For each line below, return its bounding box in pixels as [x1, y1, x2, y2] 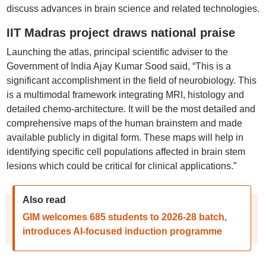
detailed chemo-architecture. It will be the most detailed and [6, 104, 255, 114]
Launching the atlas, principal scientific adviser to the [6, 47, 228, 57]
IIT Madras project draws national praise [6, 26, 235, 39]
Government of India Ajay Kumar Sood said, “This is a [6, 61, 231, 71]
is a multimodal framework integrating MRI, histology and [6, 90, 244, 100]
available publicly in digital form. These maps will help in [6, 132, 243, 142]
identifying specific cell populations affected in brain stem [6, 147, 245, 157]
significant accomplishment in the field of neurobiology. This [6, 75, 256, 85]
